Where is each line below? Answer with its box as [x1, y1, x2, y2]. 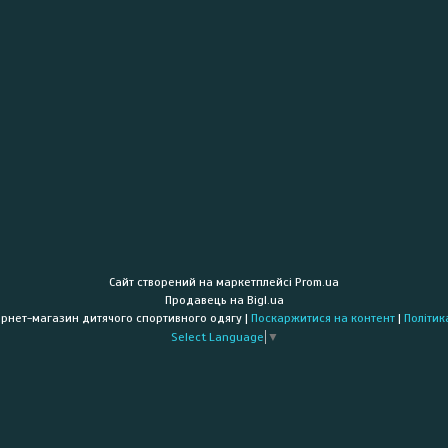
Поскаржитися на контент [251, 311, 395, 325]
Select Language [170, 330, 264, 344]
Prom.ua [295, 275, 339, 289]
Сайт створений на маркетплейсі [109, 275, 295, 289]
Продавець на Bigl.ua [164, 293, 284, 307]
